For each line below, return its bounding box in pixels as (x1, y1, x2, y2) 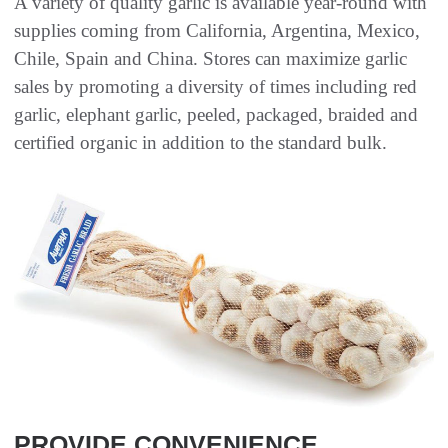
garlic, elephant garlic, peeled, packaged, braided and (14, 104, 418, 126)
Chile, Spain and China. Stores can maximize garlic (14, 48, 407, 70)
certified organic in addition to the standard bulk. (14, 132, 387, 154)
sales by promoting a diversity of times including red (14, 76, 417, 98)
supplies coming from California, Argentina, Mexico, (14, 20, 420, 42)
